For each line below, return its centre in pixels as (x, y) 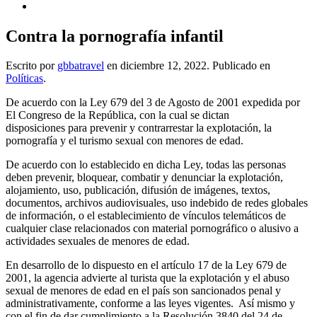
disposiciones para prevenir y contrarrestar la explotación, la (139, 128)
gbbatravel (81, 66)
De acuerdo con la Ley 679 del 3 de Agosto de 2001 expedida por (153, 103)
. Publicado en (238, 66)
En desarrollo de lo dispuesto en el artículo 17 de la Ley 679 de (146, 265)
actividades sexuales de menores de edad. (98, 241)
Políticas (24, 79)
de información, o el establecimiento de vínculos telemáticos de (146, 216)
